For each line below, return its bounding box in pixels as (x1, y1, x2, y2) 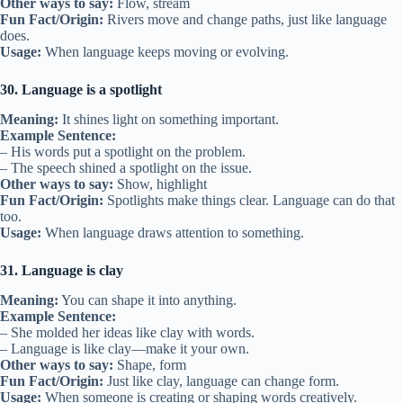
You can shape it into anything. (58, 291, 237, 308)
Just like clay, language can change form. (103, 372, 339, 389)
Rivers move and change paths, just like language (103, 11, 387, 27)
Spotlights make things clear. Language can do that (103, 192, 395, 208)
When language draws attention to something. (41, 224, 304, 240)
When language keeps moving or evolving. (41, 43, 289, 59)
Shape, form (113, 356, 186, 372)
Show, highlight (113, 175, 207, 192)
